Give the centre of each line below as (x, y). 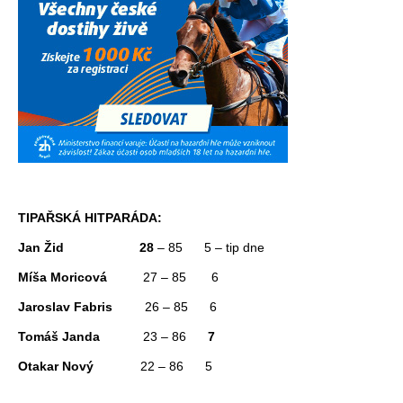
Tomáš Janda (59, 336)
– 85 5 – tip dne (209, 247)
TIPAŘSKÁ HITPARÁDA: (90, 217)
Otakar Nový (79, 366)
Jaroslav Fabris (65, 306)
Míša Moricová (63, 277)
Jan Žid (41, 247)
